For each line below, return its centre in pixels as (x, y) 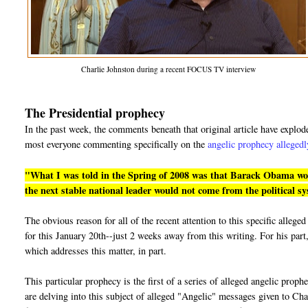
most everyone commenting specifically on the (117, 144)
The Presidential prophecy (95, 113)
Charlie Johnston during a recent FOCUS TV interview (169, 69)
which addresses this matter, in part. (96, 251)
